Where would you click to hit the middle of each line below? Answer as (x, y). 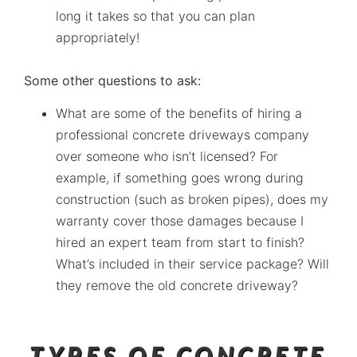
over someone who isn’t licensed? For (167, 157)
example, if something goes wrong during (180, 178)
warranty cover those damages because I (180, 221)
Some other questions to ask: (112, 80)
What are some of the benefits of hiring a (179, 114)
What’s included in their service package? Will (192, 264)
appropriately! (98, 37)
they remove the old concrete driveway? (177, 286)
